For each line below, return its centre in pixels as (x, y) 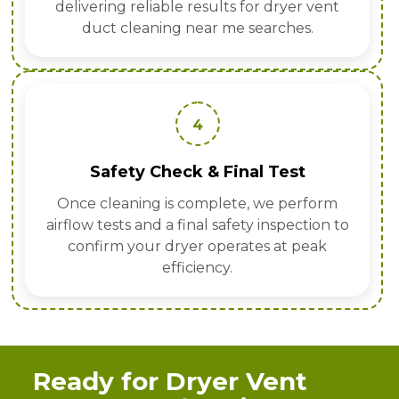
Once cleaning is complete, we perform (197, 204)
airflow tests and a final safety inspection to (197, 225)
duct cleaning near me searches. (197, 28)
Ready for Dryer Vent (170, 382)
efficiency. (197, 268)
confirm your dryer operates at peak (197, 247)
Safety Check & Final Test (197, 172)
